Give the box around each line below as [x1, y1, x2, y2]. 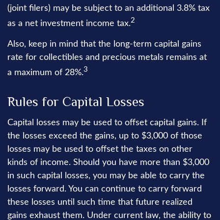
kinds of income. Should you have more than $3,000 [7, 158, 209, 167]
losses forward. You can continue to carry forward [7, 185, 202, 194]
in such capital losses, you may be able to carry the [7, 171, 205, 181]
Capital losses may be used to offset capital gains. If [7, 118, 207, 128]
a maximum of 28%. [7, 68, 83, 78]
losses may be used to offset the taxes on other [7, 145, 192, 154]
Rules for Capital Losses [7, 94, 144, 110]
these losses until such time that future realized [7, 198, 192, 207]
